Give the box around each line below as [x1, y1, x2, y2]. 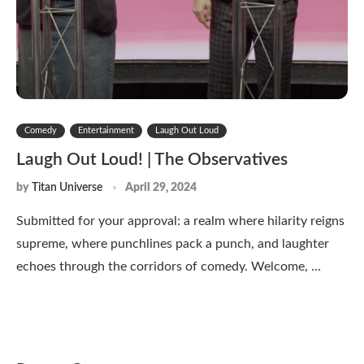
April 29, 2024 [125, 181, 197, 193]
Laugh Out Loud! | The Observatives [16, 150, 288, 168]
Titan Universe [32, 181, 102, 193]
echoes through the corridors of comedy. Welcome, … [16, 259, 321, 273]
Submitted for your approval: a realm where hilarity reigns [16, 214, 344, 227]
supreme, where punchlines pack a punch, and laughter [16, 236, 329, 250]
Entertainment [78, 125, 134, 135]
